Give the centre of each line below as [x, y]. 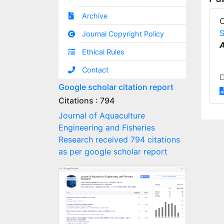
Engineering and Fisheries [107, 127]
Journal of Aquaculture [102, 115]
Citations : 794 [86, 100]
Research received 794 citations [119, 139]
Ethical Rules [103, 51]
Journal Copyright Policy [123, 33]
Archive [95, 15]
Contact [95, 69]
